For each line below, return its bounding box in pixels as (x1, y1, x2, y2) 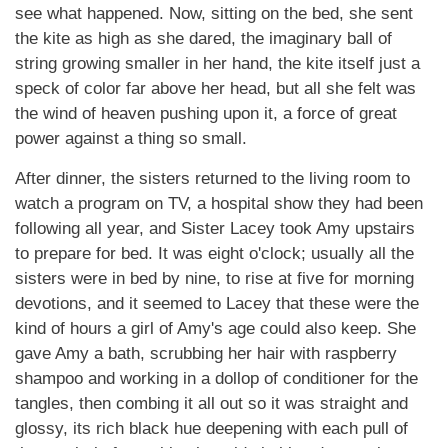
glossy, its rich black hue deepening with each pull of (15, 419, 408, 438)
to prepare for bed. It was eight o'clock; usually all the (15, 244, 414, 263)
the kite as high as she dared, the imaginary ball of (15, 29, 392, 48)
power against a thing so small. (15, 129, 247, 148)
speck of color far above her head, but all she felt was (15, 79, 416, 98)
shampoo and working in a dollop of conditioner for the (15, 369, 418, 388)
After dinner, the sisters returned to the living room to (15, 169, 410, 188)
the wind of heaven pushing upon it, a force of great (15, 104, 397, 123)
